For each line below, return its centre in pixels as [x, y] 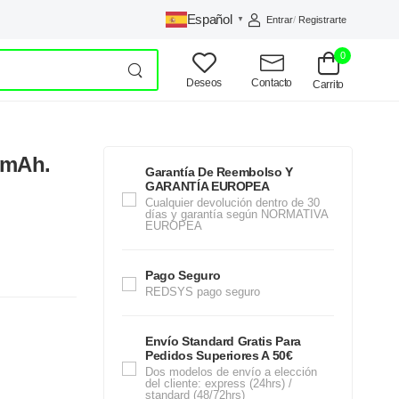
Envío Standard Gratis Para [223, 341]
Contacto [272, 82]
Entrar [280, 19]
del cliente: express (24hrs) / [219, 383]
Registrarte [322, 19]
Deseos [204, 82]
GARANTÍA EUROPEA [208, 186]
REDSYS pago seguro [203, 292]
